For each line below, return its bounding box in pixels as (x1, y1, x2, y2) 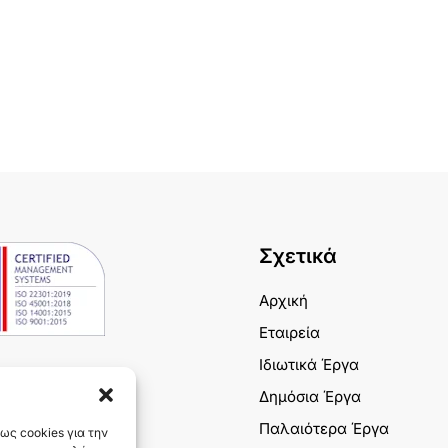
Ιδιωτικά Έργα (259, 354, 359, 374)
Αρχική (259, 290, 308, 310)
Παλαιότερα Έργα (259, 418, 389, 438)
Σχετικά (259, 243, 337, 268)
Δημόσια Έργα (259, 386, 361, 406)
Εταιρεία (259, 322, 320, 342)
